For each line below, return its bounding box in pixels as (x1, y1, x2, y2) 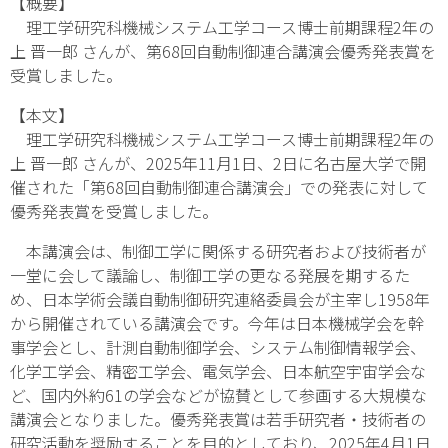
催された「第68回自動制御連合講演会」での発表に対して (10, 174, 428, 199)
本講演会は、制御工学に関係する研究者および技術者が (10, 238, 426, 263)
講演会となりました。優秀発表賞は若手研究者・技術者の (10, 406, 426, 431)
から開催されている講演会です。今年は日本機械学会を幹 (10, 310, 424, 335)
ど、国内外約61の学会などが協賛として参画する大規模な (10, 382, 427, 407)
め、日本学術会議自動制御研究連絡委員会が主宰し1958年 (10, 286, 430, 311)
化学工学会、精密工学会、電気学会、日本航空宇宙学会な (10, 358, 426, 383)
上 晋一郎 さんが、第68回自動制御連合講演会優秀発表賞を (10, 38, 436, 63)
